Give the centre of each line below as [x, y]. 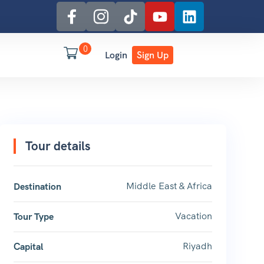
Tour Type [33, 217]
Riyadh [197, 246]
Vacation [193, 216]
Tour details [57, 146]
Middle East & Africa [169, 186]
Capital [28, 247]
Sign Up [153, 55]
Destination [37, 187]
